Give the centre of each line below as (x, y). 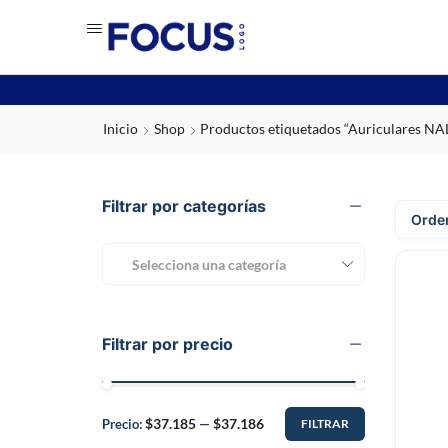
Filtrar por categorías (184, 206)
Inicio (120, 128)
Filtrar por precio (167, 343)
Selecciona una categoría (209, 264)
